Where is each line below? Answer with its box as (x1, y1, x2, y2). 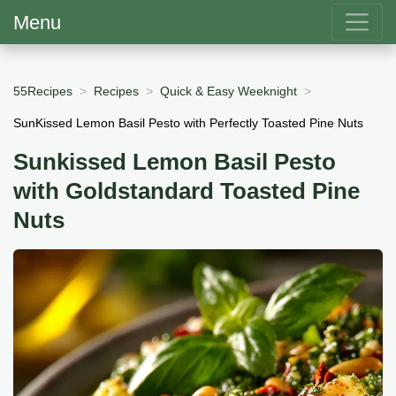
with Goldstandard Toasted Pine (13, 179, 360, 204)
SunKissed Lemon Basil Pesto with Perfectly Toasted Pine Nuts (13, 115, 363, 130)
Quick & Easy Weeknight (160, 83, 297, 98)
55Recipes (13, 83, 72, 98)
